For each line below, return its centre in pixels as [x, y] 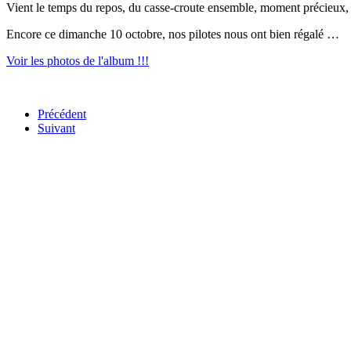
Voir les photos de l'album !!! [78, 61]
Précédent [62, 114]
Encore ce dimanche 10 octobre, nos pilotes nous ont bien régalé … [174, 34]
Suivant [56, 128]
